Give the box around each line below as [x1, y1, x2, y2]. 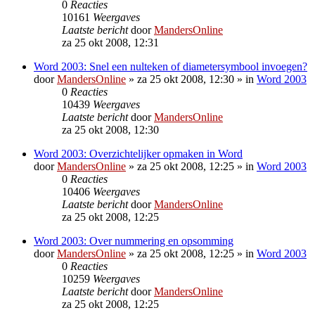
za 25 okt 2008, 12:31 [62, 36, 159, 49]
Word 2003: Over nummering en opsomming [34, 234, 233, 247]
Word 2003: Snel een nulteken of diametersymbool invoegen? [34, 60, 307, 72]
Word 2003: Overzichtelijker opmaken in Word [34, 147, 243, 160]
